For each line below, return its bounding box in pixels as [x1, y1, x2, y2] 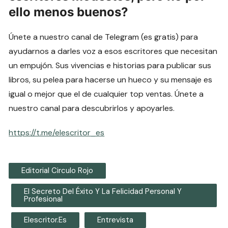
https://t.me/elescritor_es [9, 127, 105, 138]
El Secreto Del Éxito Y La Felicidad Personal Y [24, 186, 182, 196]
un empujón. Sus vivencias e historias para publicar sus [9, 60, 212, 71]
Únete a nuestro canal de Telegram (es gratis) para [9, 31, 198, 42]
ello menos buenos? [9, 4, 129, 19]
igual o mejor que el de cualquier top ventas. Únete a [9, 88, 204, 99]
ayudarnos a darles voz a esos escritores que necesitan [9, 45, 218, 56]
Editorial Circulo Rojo [21, 165, 94, 176]
